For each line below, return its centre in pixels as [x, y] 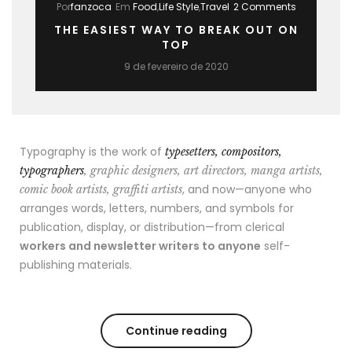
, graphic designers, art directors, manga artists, [203, 171]
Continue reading [176, 331]
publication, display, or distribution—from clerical [152, 227]
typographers [52, 171]
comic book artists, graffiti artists [101, 190]
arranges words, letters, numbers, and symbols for [157, 209]
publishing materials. [76, 265]
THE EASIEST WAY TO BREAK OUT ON [176, 30]
